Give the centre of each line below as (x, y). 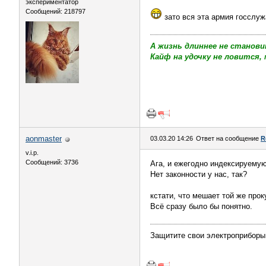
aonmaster (44, 139)
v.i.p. (32, 153)
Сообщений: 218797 (56, 11)
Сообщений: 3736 (52, 162)
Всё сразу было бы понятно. (201, 206)
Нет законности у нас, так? (199, 174)
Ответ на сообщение (228, 138)
